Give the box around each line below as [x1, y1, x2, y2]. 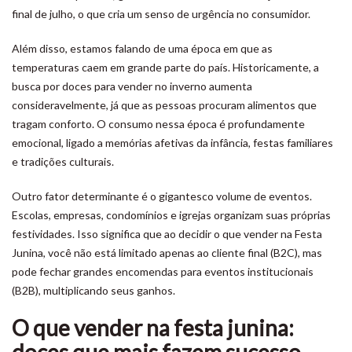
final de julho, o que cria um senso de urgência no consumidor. [12, 7, 310, 20]
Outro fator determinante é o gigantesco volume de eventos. [12, 189, 312, 203]
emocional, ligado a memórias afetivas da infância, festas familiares [12, 136, 333, 149]
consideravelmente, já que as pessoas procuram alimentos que [12, 98, 317, 112]
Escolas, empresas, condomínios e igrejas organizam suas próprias [12, 208, 331, 222]
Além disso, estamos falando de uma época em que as [12, 42, 273, 55]
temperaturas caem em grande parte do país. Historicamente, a [12, 60, 319, 74]
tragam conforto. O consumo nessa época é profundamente [12, 117, 305, 130]
